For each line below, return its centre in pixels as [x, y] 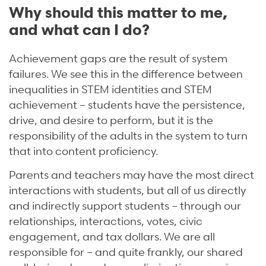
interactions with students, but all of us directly [127, 189]
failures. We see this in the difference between [126, 73]
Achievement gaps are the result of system [118, 58]
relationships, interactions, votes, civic [106, 220]
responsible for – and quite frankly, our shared [126, 251]
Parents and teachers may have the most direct [132, 174]
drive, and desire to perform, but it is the [111, 119]
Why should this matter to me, [118, 12]
